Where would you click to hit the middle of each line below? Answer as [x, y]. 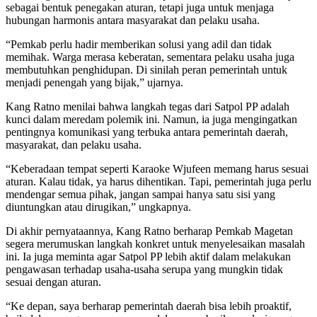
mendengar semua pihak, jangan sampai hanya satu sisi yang [140, 195]
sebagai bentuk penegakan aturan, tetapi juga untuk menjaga [140, 8]
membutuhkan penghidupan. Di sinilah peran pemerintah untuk [146, 70]
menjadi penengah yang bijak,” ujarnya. [94, 83]
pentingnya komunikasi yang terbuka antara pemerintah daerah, [147, 132]
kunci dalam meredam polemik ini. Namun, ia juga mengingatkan [151, 120]
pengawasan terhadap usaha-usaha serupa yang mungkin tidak [144, 270]
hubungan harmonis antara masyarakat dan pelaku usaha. [133, 21]
